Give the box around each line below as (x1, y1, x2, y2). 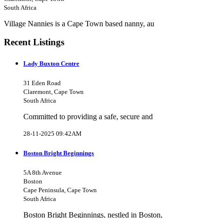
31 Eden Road (23, 79, 61, 87)
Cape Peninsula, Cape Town (23, 186, 97, 194)
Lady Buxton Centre (23, 59, 79, 67)
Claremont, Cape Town (23, 88, 84, 95)
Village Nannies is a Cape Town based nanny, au (4, 19, 154, 28)
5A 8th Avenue (23, 169, 62, 177)
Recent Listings (4, 37, 64, 48)
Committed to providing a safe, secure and (23, 112, 153, 121)
